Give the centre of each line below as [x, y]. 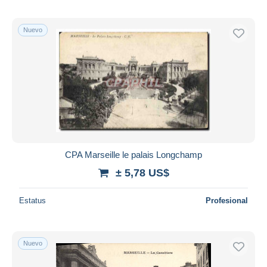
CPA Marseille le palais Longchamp [133, 154]
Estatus [32, 200]
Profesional [227, 200]
